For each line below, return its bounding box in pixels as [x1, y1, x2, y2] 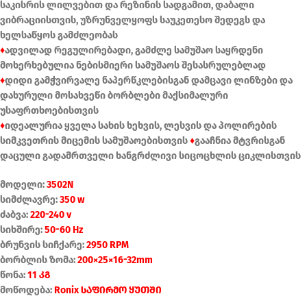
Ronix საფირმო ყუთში [54, 284, 162, 297]
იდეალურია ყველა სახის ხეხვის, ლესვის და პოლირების [5, 120, 277, 132]
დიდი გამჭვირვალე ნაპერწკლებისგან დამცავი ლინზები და [5, 75, 293, 87]
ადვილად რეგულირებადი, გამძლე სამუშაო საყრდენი [5, 45, 263, 57]
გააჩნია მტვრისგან [195, 135, 285, 147]
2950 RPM [86, 239, 129, 251]
